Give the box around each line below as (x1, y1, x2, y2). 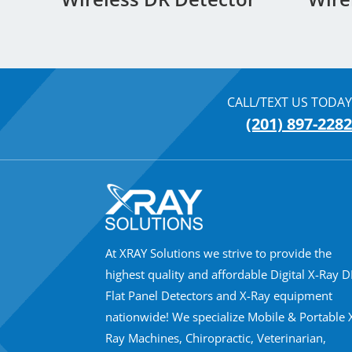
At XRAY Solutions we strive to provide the (105, 244, 332, 261)
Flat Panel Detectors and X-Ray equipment (105, 287, 333, 303)
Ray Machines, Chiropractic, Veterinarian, (105, 329, 327, 346)
